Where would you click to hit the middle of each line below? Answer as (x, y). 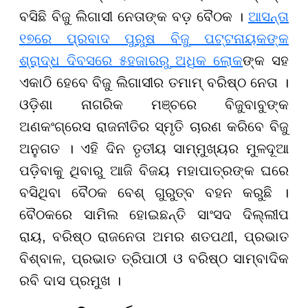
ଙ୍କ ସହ (266, 60)
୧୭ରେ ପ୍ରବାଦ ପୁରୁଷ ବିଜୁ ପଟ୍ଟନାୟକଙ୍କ (154, 38)
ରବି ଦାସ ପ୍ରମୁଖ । (70, 280)
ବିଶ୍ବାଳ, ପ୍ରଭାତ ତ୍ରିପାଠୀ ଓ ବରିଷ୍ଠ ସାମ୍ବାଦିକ (154, 258)
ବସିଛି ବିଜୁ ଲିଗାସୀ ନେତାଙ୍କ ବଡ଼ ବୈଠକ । (134, 16)
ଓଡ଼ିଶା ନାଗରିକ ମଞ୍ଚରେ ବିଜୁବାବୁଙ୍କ (154, 104)
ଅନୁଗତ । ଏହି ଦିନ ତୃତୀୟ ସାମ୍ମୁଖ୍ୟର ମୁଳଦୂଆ (154, 148)
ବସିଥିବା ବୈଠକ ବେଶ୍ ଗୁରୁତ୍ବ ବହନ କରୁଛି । (154, 192)
